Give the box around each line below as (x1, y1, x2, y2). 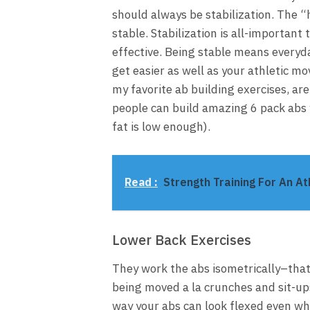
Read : (125, 174, 158, 189)
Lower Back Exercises (112, 230, 251, 249)
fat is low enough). (112, 118, 210, 134)
